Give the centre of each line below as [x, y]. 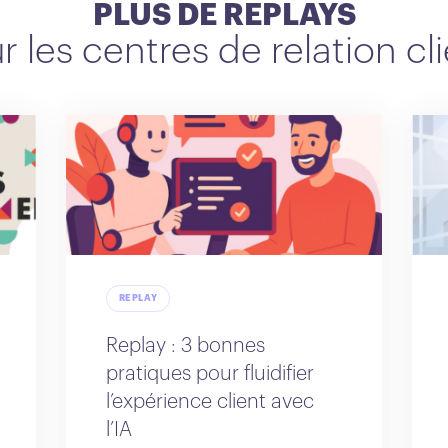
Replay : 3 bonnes [185, 345]
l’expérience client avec [209, 401]
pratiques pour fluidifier [209, 373]
